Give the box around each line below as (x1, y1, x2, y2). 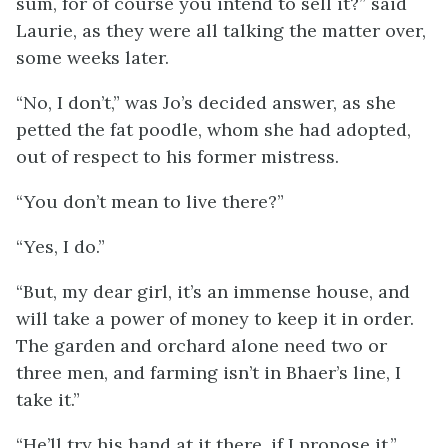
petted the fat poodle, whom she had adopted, (16, 118, 411, 141)
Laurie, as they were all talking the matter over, (16, 19, 426, 42)
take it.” (16, 388, 80, 411)
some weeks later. (16, 46, 169, 69)
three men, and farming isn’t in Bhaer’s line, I (16, 361, 401, 384)
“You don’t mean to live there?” (16, 190, 284, 213)
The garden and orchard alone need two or (16, 334, 387, 357)
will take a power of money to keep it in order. (16, 307, 414, 330)
